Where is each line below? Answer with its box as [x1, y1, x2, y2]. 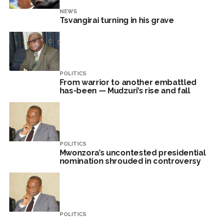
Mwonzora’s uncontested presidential [59, 148, 206, 157]
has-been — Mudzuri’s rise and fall [59, 86, 190, 95]
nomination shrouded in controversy [59, 156, 201, 166]
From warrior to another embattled [59, 78, 197, 87]
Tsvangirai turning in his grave [59, 16, 174, 25]
